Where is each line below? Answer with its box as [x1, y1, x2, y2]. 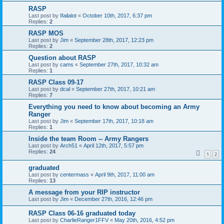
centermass [60, 171, 89, 177]
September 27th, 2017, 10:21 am [76, 85, 155, 92]
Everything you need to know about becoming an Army [28, 102, 199, 110]
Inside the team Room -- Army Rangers [28, 134, 148, 142]
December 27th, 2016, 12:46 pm [74, 195, 152, 202]
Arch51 [60, 142, 77, 148]
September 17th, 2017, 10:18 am [74, 117, 153, 124]
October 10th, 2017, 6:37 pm [82, 12, 152, 18]
